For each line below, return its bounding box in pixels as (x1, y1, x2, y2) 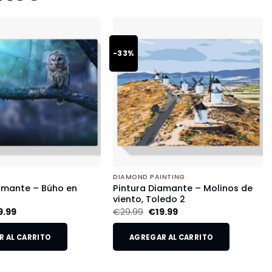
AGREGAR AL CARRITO (129, 233, 214, 243)
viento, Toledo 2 (112, 193, 185, 206)
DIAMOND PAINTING (112, 172, 185, 182)
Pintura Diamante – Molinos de (112, 182, 253, 195)
